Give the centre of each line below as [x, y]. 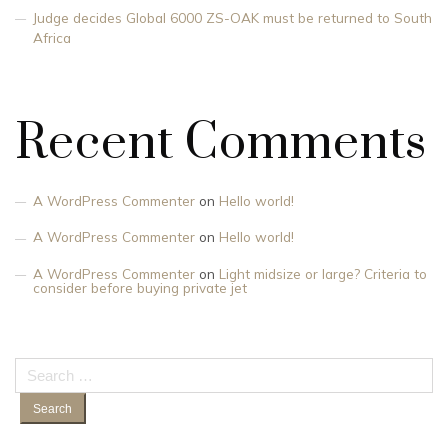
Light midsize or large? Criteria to [323, 273]
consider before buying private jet [140, 287]
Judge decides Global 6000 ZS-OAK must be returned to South [232, 17]
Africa [52, 37]
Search [36, 367]
